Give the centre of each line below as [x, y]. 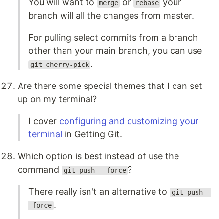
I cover [44, 121]
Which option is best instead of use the [98, 156]
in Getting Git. [92, 134]
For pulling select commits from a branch [113, 38]
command [40, 170]
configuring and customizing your [129, 121]
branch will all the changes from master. [111, 16]
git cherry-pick [59, 65]
